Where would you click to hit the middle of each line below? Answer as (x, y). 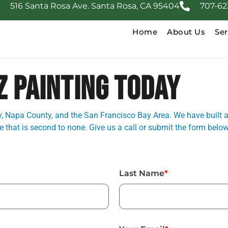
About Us (186, 32)
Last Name (142, 174)
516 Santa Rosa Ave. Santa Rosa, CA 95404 (95, 6)
